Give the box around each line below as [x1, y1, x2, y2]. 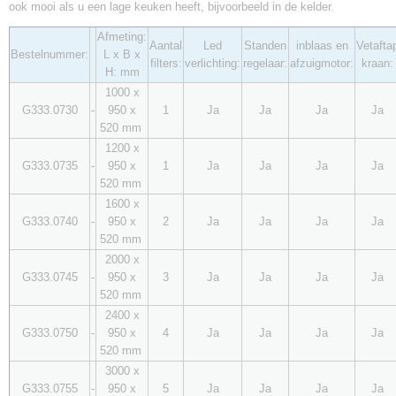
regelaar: [243, 57, 287, 70]
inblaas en [295, 39, 348, 52]
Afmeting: [97, 30, 147, 43]
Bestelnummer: [11, 48, 88, 61]
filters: [149, 57, 182, 70]
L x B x [103, 48, 141, 61]
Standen [244, 39, 286, 52]
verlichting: [185, 57, 240, 70]
